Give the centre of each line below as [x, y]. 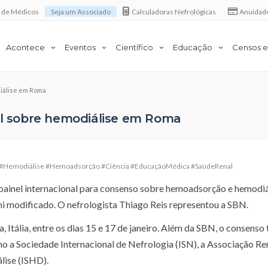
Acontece [25, 47]
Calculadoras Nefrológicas [173, 11]
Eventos [80, 47]
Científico [134, 47]
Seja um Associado [81, 11]
